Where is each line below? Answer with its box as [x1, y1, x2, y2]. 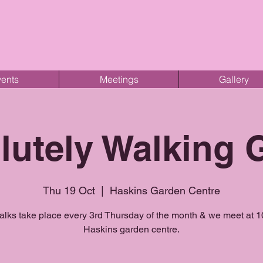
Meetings [99, 73, 139, 85]
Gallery [219, 73, 249, 85]
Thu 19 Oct [43, 184, 95, 197]
